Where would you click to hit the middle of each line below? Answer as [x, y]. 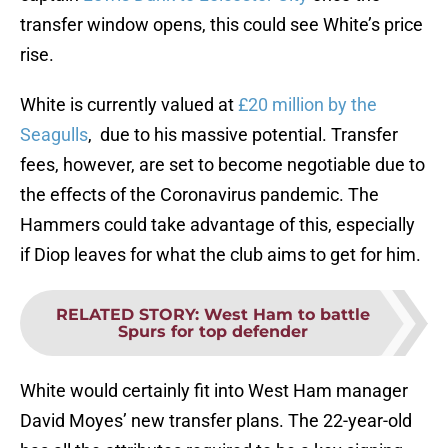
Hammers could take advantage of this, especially [217, 225]
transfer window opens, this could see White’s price [221, 25]
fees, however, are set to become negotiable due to [222, 165]
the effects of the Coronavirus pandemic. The [199, 195]
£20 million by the [307, 105]
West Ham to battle [287, 315]
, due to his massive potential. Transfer [243, 135]
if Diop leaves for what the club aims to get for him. [220, 255]
